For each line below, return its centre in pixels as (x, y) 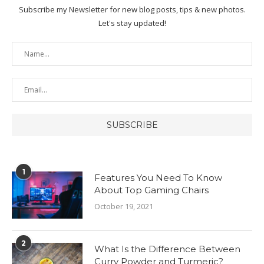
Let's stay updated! (132, 23)
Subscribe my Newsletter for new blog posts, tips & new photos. (132, 9)
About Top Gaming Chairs (151, 190)
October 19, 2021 (124, 206)
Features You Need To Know (158, 177)
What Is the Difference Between (167, 249)
